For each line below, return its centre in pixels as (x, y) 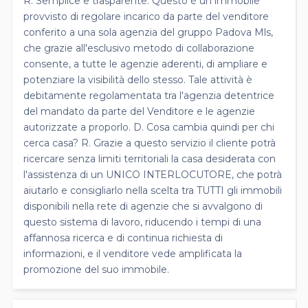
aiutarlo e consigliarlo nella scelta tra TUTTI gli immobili (153, 190)
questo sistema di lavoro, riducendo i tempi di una (142, 222)
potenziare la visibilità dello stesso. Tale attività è (138, 79)
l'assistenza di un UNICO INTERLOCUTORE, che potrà (153, 174)
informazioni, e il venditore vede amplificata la (133, 253)
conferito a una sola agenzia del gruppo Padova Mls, (148, 32)
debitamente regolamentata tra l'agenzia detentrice (149, 95)
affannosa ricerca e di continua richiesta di (123, 238)
